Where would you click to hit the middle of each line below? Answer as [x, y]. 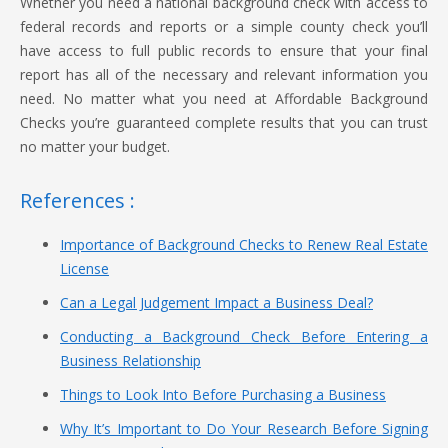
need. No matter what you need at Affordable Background [224, 98]
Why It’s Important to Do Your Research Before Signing [244, 428]
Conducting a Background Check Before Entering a [244, 336]
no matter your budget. [95, 146]
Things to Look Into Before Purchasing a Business [223, 394]
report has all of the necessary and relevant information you [224, 74]
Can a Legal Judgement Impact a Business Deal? [216, 302]
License [84, 268]
